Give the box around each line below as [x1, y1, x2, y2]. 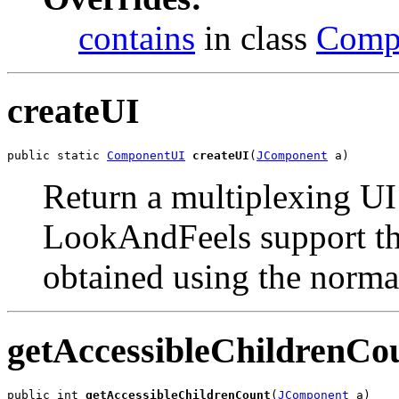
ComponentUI [107, 149, 185, 163]
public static [7, 149, 107, 163]
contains [78, 18, 195, 57]
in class [195, 18, 316, 57]
